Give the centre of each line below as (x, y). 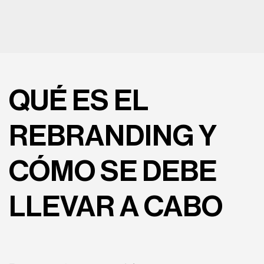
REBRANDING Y (113, 136)
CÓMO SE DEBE (113, 171)
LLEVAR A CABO (116, 207)
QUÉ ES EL (79, 100)
